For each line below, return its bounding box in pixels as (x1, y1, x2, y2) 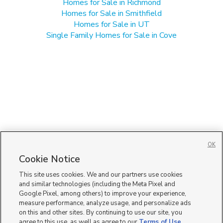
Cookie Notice (19, 153, 81, 166)
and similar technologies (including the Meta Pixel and (19, 180, 176, 189)
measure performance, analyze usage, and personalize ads (19, 199, 192, 208)
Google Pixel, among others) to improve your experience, (19, 189, 187, 198)
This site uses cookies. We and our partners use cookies (19, 170, 183, 179)
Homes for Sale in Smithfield (61, 7, 162, 19)
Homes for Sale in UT (73, 18, 150, 30)
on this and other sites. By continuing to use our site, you (19, 208, 183, 217)
